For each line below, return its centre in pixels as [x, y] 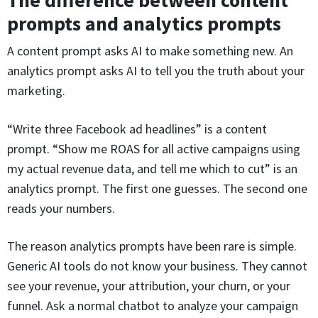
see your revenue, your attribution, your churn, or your [149, 286]
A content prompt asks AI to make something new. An [150, 51]
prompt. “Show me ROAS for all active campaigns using [154, 148]
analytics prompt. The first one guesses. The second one [157, 188]
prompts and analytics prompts [144, 24]
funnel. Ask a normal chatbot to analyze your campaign [153, 306]
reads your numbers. [61, 208]
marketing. [36, 91]
